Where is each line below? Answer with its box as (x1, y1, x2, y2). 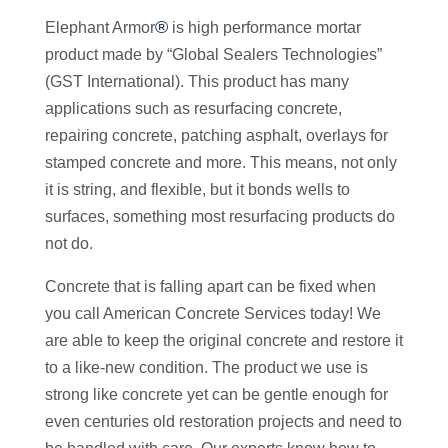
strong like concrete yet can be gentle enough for (45, 386, 388, 403)
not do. (45, 235, 97, 252)
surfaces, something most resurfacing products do (45, 208, 395, 225)
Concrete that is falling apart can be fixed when (45, 278, 376, 295)
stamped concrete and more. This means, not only (45, 154, 397, 171)
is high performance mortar (168, 19, 361, 36)
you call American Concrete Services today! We (45, 305, 381, 322)
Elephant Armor (45, 19, 155, 36)
